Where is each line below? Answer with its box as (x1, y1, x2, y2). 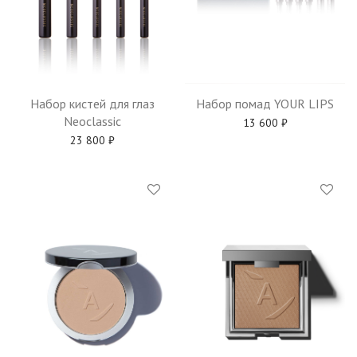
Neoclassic (63, 112, 121, 129)
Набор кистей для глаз (29, 95, 155, 112)
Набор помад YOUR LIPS (196, 95, 334, 112)
